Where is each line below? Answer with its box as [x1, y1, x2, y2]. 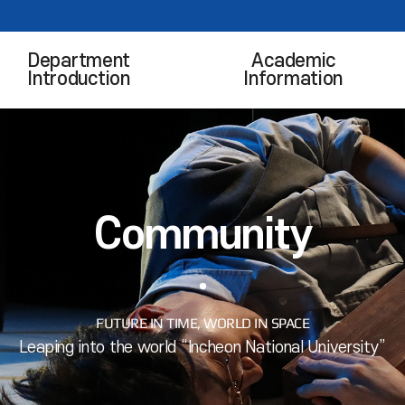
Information [244, 68, 344, 89]
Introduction [28, 68, 130, 89]
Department [28, 50, 130, 71]
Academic [251, 50, 336, 71]
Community [93, 211, 312, 259]
